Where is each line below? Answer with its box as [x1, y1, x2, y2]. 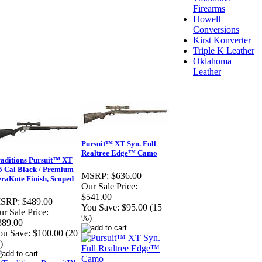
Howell [193, 14, 220, 24]
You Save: [81, 202, 119, 213]
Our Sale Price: [81, 181, 137, 192]
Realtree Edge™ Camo [81, 149, 157, 158]
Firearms [193, 4, 225, 13]
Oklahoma [193, 56, 232, 66]
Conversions [193, 25, 239, 35]
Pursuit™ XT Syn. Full [81, 139, 156, 149]
